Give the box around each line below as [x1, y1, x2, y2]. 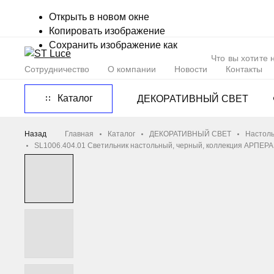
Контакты [226, 64, 262, 74]
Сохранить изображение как [49, 40, 177, 50]
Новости [174, 64, 207, 74]
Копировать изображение [49, 26, 165, 36]
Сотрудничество [24, 64, 89, 74]
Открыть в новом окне [49, 12, 149, 22]
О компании [108, 64, 156, 74]
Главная [65, 130, 94, 138]
